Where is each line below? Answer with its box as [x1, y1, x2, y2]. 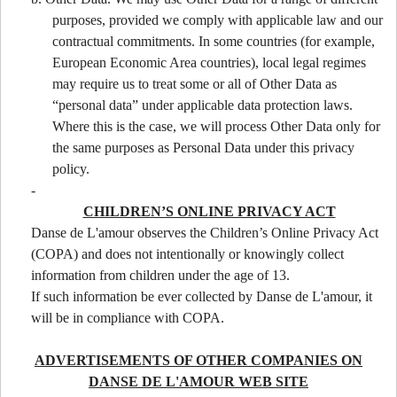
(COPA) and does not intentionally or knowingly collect [31, 245, 344, 261]
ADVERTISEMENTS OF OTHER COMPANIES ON [35, 352, 362, 368]
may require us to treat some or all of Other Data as [52, 75, 337, 91]
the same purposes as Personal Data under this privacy [52, 139, 354, 155]
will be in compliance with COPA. [31, 309, 224, 325]
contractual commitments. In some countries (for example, [52, 33, 375, 49]
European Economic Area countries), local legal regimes [52, 54, 366, 70]
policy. [52, 160, 90, 176]
